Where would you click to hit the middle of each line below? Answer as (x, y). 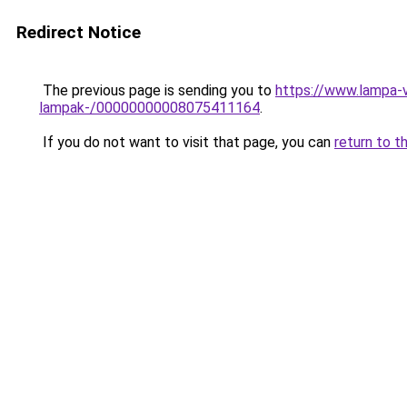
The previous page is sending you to (157, 90)
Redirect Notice (79, 32)
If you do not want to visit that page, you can (187, 142)
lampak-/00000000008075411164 (149, 108)
